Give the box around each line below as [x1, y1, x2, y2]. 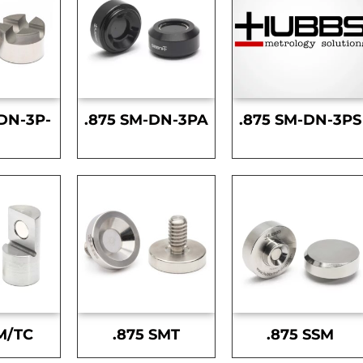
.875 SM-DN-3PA [83, 111, 208, 130]
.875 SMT [112, 326, 180, 344]
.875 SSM [267, 326, 335, 344]
